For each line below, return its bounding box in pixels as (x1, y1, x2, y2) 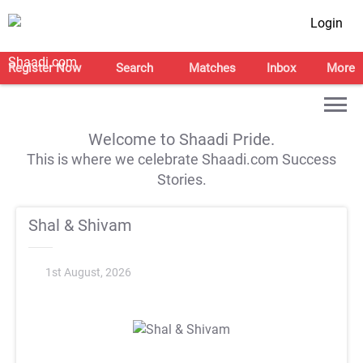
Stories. (156, 171, 207, 188)
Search (116, 61, 154, 75)
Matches (188, 61, 236, 75)
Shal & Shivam (28, 216, 132, 235)
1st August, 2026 (45, 266, 131, 280)
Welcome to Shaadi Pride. (88, 130, 275, 149)
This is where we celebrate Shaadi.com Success (27, 151, 336, 168)
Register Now (8, 61, 81, 75)
